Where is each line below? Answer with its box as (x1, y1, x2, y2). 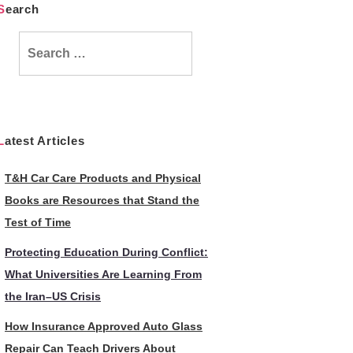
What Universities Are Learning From (5, 268, 202, 281)
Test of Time (5, 216, 71, 229)
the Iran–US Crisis (5, 290, 101, 303)
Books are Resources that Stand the (5, 194, 199, 206)
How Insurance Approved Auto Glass (5, 320, 203, 333)
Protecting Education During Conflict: (5, 246, 208, 258)
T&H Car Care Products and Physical (5, 172, 201, 184)
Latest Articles (4, 134, 85, 147)
